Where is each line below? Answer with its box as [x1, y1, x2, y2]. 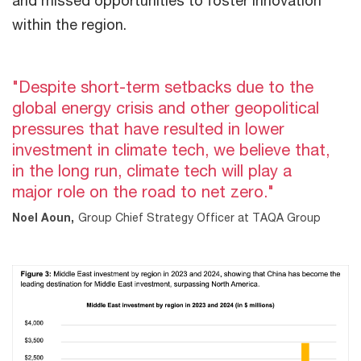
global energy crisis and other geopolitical [12, 98, 319, 117]
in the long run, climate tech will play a [12, 160, 292, 180]
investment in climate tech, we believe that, [12, 139, 330, 159]
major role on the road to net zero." [12, 181, 274, 201]
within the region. [12, 15, 127, 33]
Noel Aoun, [12, 210, 74, 224]
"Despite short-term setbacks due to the [12, 77, 313, 96]
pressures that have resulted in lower [12, 118, 284, 138]
